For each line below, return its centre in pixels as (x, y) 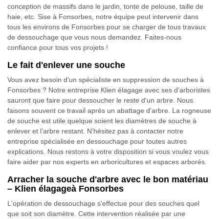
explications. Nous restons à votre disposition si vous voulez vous (108, 152)
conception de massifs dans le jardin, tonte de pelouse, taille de (105, 6)
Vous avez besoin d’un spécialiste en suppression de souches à (106, 80)
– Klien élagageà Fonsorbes (66, 189)
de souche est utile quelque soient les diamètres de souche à (102, 121)
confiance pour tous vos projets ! (58, 47)
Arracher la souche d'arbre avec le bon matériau (108, 179)
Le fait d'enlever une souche (66, 65)
